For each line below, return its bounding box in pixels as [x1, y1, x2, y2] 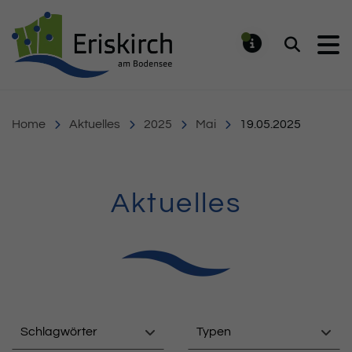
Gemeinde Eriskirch [181, 12, 304, 27]
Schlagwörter [20, 324, 97, 338]
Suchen [291, 43, 335, 57]
